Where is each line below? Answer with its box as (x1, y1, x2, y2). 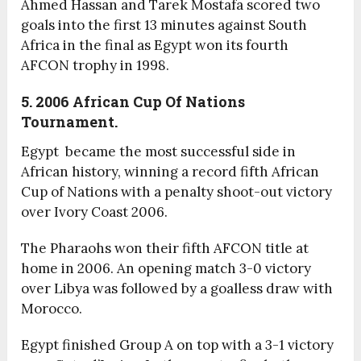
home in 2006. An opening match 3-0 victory (21, 259, 312, 278)
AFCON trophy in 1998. (21, 56, 170, 75)
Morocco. (21, 300, 83, 318)
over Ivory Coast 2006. (21, 203, 168, 222)
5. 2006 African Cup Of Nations (21, 92, 246, 112)
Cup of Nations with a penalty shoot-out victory (21, 183, 333, 201)
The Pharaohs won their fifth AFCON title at (21, 239, 309, 258)
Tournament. (21, 112, 118, 132)
